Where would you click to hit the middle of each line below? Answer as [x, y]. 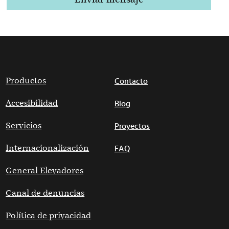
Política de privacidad [49, 216]
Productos [26, 81]
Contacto [131, 81]
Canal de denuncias [45, 193]
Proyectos [132, 126]
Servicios [24, 126]
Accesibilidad [32, 103]
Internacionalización [48, 148]
